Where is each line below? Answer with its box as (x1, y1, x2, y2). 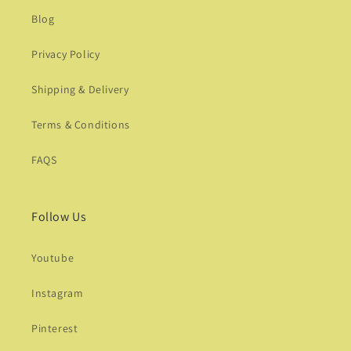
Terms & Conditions (31, 118, 130, 132)
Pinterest (31, 321, 78, 336)
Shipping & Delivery (31, 82, 129, 97)
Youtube (31, 251, 74, 266)
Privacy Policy (31, 47, 100, 62)
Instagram (31, 286, 84, 301)
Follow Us (31, 208, 87, 226)
